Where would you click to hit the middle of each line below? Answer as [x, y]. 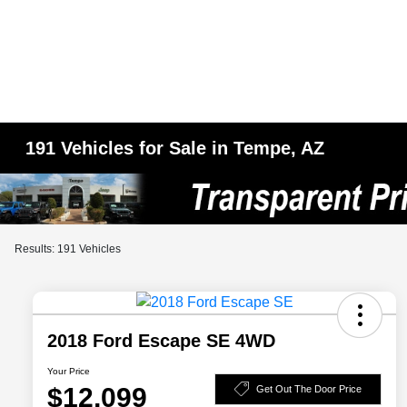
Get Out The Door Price [309, 388]
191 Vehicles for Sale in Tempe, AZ [175, 148]
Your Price [69, 372]
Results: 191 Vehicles [68, 249]
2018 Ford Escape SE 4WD [161, 341]
